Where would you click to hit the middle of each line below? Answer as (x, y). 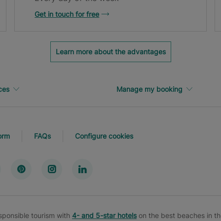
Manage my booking (150, 89)
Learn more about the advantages (110, 52)
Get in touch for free (67, 14)
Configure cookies (104, 136)
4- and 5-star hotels (104, 216)
